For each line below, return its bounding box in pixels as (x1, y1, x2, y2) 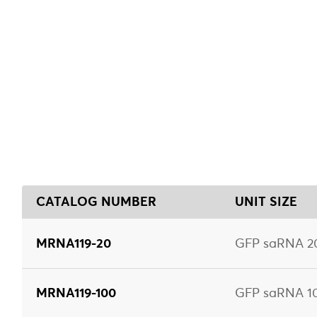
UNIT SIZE (235, 192, 297, 209)
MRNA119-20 (36, 234, 111, 251)
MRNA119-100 (36, 284, 116, 301)
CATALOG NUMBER (36, 192, 156, 209)
